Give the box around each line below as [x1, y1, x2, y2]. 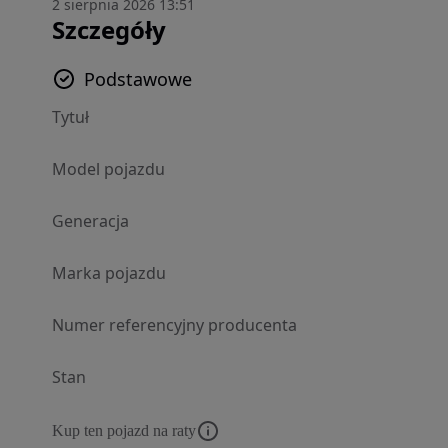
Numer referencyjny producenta [52, 314, 297, 336]
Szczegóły [52, 13, 166, 46]
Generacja [52, 210, 129, 232]
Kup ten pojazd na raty [52, 422, 196, 439]
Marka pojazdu [52, 262, 166, 284]
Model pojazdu [52, 158, 165, 180]
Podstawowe [84, 67, 192, 91]
